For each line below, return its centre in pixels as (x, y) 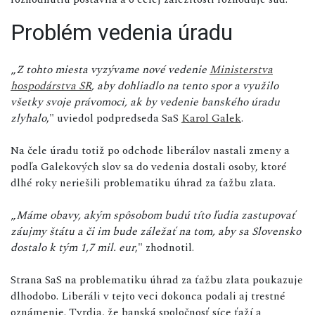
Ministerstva (241, 69)
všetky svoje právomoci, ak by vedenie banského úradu (145, 102)
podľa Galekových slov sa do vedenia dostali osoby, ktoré (149, 166)
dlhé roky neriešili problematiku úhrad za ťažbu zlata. (143, 182)
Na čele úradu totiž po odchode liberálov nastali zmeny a (150, 150)
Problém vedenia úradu (122, 32)
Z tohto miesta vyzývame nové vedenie (113, 69)
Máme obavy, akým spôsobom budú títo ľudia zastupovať (156, 215)
